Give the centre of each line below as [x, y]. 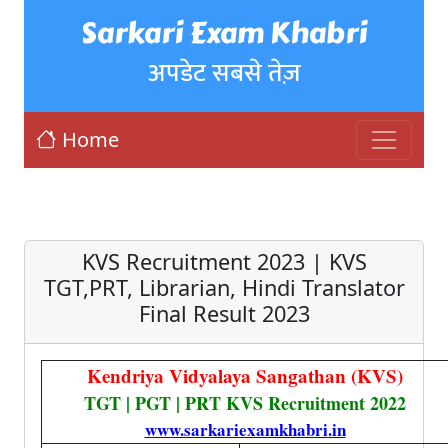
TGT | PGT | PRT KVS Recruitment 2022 [245, 403]
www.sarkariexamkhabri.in [245, 429]
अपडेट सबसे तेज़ [224, 73]
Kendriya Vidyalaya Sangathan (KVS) [245, 375]
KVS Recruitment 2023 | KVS [224, 261]
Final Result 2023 [224, 313]
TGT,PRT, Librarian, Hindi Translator [224, 287]
